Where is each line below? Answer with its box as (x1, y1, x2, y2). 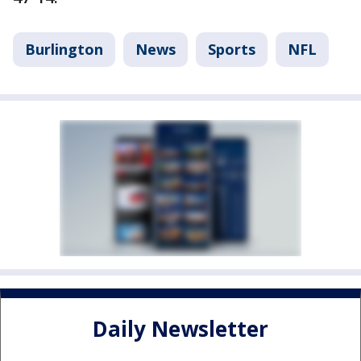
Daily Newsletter (93, 313, 268, 343)
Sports (208, 39, 255, 60)
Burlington (25, 39, 103, 60)
